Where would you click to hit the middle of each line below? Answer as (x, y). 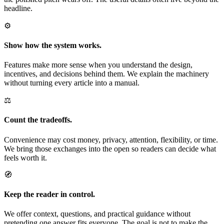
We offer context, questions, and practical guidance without (97, 214)
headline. (18, 8)
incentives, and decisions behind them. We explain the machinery (106, 74)
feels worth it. (25, 157)
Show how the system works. (53, 45)
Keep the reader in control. (49, 194)
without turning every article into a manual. (72, 83)
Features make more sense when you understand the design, (98, 65)
